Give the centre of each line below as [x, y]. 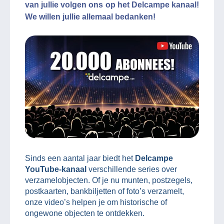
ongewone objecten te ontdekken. [85, 213]
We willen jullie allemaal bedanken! [90, 17]
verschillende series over [133, 169]
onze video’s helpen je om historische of [96, 202]
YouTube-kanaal [57, 169]
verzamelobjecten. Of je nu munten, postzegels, [109, 180]
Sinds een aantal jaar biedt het [80, 158]
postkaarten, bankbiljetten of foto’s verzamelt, [104, 191]
